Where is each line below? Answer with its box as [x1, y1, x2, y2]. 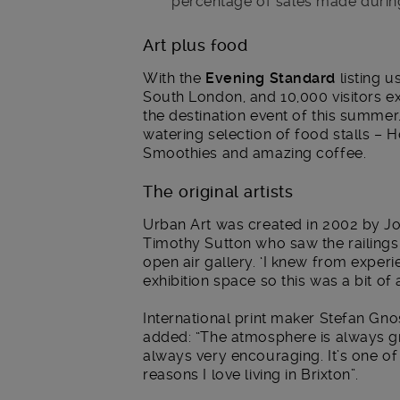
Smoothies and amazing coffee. [143, 145, 367, 162]
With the [143, 70, 206, 87]
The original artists [143, 181, 294, 201]
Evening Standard [205, 70, 337, 87]
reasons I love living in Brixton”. [143, 366, 360, 384]
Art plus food [143, 36, 248, 55]
